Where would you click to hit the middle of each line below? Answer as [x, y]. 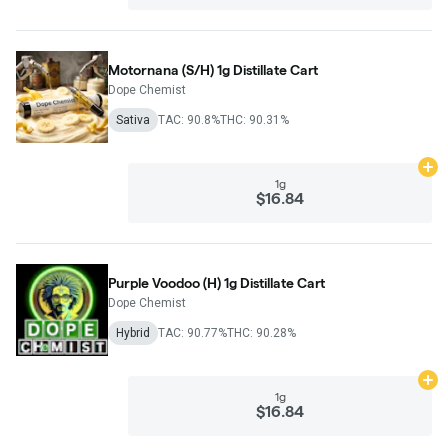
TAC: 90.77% [192, 332]
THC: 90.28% [261, 332]
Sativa [133, 119]
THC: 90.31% [254, 119]
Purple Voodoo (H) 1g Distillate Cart [216, 282]
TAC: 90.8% [189, 119]
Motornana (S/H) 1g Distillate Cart [213, 69]
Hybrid [133, 332]
